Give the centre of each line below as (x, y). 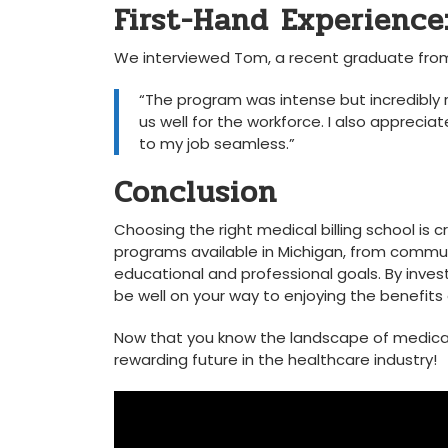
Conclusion (195, 192)
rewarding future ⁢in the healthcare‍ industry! (275, 359)
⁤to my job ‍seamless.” (217, 143)
